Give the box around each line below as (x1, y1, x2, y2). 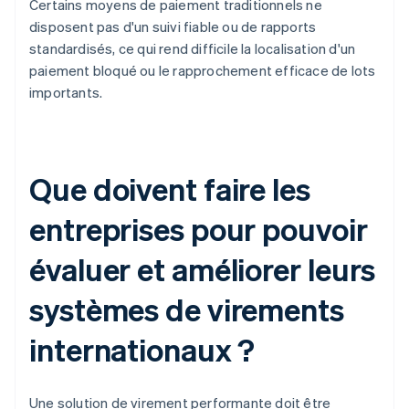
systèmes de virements (29, 289, 344, 330)
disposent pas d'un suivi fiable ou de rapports (29, 17, 317, 37)
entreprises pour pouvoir (29, 209, 368, 249)
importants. (29, 83, 103, 102)
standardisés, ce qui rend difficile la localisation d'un (29, 39, 356, 58)
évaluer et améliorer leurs (29, 249, 376, 289)
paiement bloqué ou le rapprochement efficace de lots (29, 61, 376, 80)
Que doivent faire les (29, 169, 310, 209)
